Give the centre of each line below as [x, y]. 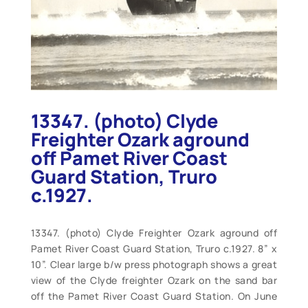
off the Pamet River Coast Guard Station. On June [154, 296]
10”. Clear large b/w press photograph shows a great [154, 264]
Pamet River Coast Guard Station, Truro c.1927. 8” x [154, 248]
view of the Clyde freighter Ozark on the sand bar [154, 280]
